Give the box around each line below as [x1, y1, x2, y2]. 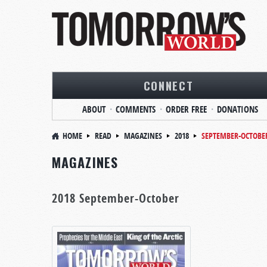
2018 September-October [52, 190, 179, 206]
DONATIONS [216, 103, 258, 116]
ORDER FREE [165, 103, 207, 116]
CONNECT [143, 77, 194, 94]
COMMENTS [115, 103, 156, 116]
